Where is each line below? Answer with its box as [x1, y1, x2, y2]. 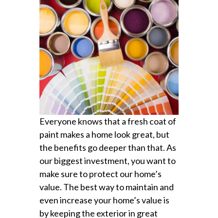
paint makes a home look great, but [39, 129, 169, 140]
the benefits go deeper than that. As [39, 142, 176, 153]
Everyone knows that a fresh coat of [39, 116, 176, 127]
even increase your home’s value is [39, 195, 169, 206]
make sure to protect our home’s [39, 168, 162, 180]
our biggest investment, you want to [39, 155, 176, 166]
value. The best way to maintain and [39, 182, 174, 193]
